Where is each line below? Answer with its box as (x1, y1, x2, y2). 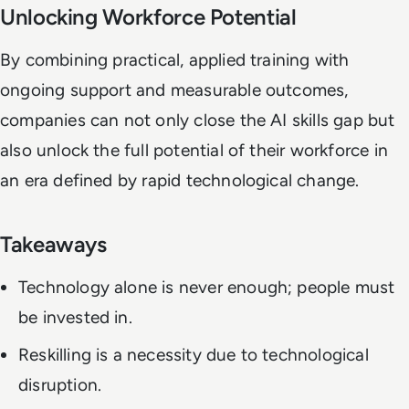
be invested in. (18, 307, 132, 328)
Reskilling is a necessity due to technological (18, 344, 369, 365)
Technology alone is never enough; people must (18, 277, 395, 298)
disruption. (18, 374, 102, 395)
